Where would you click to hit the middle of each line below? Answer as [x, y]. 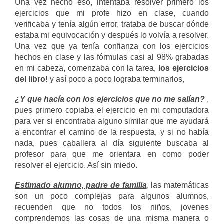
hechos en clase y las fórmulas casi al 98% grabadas [112, 57]
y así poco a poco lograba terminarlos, [117, 79]
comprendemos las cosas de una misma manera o [112, 218]
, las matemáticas [178, 185]
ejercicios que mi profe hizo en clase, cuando [112, 13]
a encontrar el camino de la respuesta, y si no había [112, 132]
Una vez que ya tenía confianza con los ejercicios [112, 46]
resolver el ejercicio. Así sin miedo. [76, 165]
